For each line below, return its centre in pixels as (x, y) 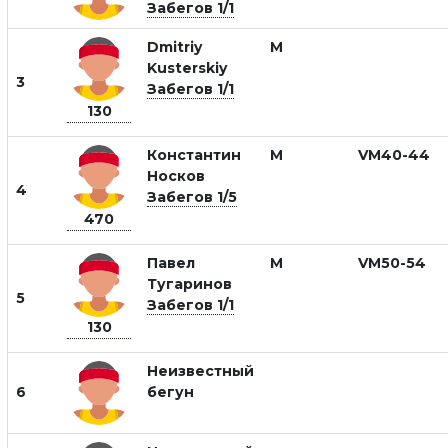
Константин (194, 155)
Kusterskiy (187, 68)
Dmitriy (174, 47)
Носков (176, 176)
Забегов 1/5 (192, 197)
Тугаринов (189, 284)
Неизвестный (200, 371)
